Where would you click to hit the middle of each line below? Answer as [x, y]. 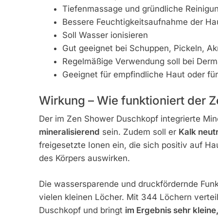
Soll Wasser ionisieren [105, 35]
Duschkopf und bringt [82, 210]
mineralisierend [69, 132]
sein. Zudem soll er [139, 132]
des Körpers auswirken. [84, 158]
